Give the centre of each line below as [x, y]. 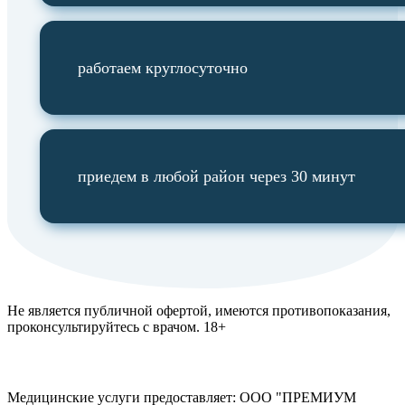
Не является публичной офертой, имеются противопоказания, [199, 311]
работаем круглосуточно [163, 68]
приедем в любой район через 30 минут [217, 177]
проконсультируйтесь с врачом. [105, 327]
